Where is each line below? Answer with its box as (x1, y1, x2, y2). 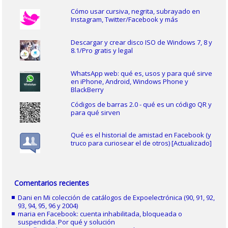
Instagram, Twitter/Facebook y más (70, 15, 178, 24)
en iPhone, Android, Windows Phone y (70, 76, 188, 86)
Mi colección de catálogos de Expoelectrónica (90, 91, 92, (43, 193, 215, 203)
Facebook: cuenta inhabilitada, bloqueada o (47, 209, 183, 219)
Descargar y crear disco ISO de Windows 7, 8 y (70, 37, 212, 47)
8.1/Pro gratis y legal (70, 45, 133, 55)
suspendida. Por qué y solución (18, 217, 116, 227)
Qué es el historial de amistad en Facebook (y (70, 130, 211, 140)
